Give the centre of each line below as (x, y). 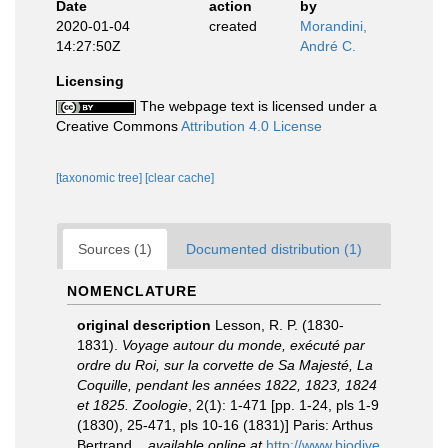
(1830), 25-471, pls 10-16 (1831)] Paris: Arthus (225, 425)
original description (144, 325)
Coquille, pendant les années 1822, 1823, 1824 (227, 385)
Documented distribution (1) (274, 249)
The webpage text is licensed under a (256, 106)
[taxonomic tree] (100, 178)
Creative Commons (118, 126)
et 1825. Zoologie (132, 405)
